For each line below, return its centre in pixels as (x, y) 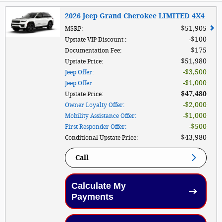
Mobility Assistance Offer (100, 116)
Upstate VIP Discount (95, 39)
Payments (92, 196)
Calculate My (98, 186)
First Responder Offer (95, 127)
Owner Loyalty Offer (94, 105)
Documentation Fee (92, 50)
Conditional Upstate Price (101, 138)
